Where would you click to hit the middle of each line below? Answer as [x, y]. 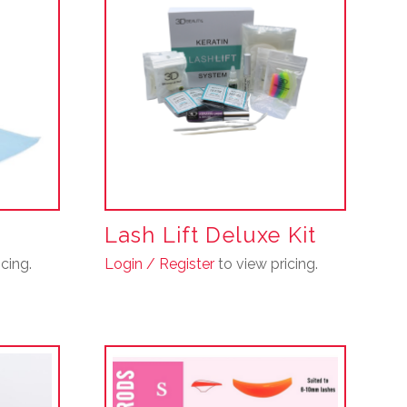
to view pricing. [266, 263]
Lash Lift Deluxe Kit [210, 235]
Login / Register [159, 263]
